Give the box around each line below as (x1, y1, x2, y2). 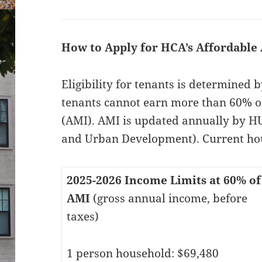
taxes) (66, 208, 99, 224)
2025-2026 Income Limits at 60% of (66, 172, 261, 188)
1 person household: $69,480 (66, 245, 219, 261)
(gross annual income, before (92, 190, 247, 206)
